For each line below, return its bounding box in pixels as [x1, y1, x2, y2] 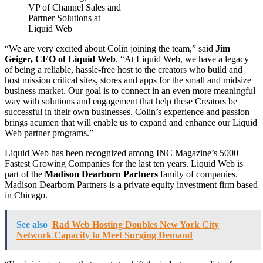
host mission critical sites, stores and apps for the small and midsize [5, 75, 251, 85]
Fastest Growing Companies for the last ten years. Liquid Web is [5, 158, 243, 168]
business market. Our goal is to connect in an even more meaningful [5, 85, 255, 96]
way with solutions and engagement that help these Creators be [5, 96, 237, 106]
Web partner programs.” [5, 127, 93, 138]
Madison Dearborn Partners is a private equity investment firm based [5, 179, 258, 190]
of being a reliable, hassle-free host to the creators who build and [5, 64, 242, 75]
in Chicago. [5, 190, 48, 200]
